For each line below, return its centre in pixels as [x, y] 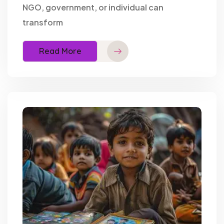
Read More [60, 51]
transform [43, 22]
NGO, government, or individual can [93, 7]
